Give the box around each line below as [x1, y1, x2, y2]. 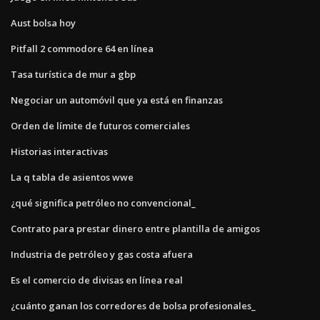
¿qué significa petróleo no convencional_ [11, 196, 196, 209]
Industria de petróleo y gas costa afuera [11, 247, 193, 261]
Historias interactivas [11, 144, 108, 158]
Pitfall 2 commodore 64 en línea [11, 41, 154, 55]
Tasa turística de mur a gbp [11, 67, 136, 81]
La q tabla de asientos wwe [11, 170, 134, 184]
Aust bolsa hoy [11, 16, 76, 29]
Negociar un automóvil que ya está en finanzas [11, 93, 223, 106]
